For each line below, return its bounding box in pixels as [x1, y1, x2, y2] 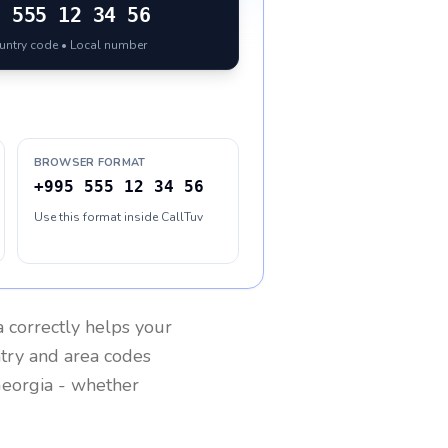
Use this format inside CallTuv [33, 209, 203, 225]
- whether [53, 373, 139, 397]
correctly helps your [4, 315, 172, 339]
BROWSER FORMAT [33, 155, 146, 170]
